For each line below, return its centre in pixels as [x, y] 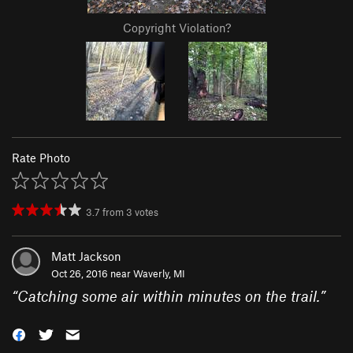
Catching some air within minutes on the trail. [169, 296]
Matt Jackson [86, 256]
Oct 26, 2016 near [92, 274]
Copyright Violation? [176, 28]
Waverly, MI [159, 274]
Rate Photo [41, 158]
